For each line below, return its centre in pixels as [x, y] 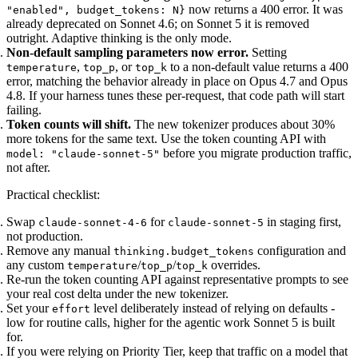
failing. [24, 109]
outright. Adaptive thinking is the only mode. [119, 38]
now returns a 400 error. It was [264, 9]
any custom [37, 265]
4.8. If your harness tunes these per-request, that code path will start [175, 95]
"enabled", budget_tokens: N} [96, 10]
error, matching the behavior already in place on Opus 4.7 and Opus [177, 81]
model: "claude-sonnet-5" [83, 153]
